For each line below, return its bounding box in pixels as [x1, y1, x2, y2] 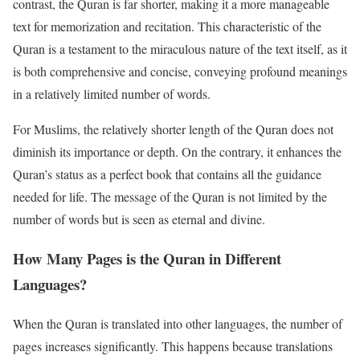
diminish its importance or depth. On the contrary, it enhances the [13, 143, 342, 161]
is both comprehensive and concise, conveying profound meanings [13, 63, 347, 80]
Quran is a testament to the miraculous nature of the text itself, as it [13, 40, 347, 58]
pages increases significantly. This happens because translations [13, 337, 333, 354]
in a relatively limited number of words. [13, 85, 211, 103]
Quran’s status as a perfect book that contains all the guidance [13, 166, 321, 183]
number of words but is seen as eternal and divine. [13, 211, 265, 228]
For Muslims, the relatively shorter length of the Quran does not [13, 121, 333, 138]
